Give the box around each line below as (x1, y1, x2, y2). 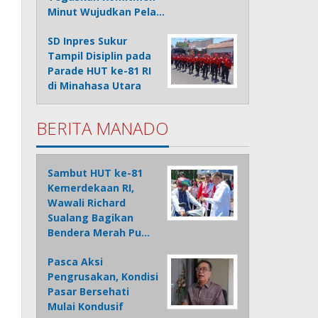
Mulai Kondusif (48, 300, 124, 314)
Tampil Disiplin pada (48, 49, 152, 63)
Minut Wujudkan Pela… (48, 5, 165, 19)
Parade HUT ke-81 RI (48, 64, 152, 78)
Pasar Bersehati (48, 285, 130, 299)
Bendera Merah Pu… (48, 226, 150, 240)
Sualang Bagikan (48, 211, 134, 225)
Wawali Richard (48, 196, 126, 210)
